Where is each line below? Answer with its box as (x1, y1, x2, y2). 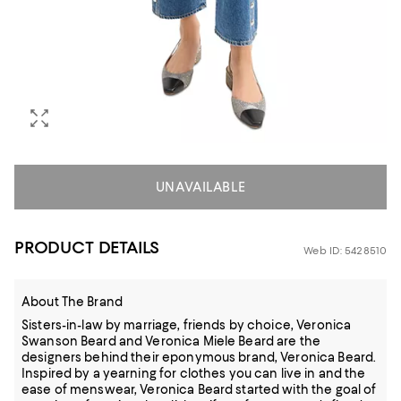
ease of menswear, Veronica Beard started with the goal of (21, 381, 377, 397)
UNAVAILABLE (155, 178, 246, 195)
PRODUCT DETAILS (14, 236, 160, 258)
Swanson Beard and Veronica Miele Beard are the (21, 333, 320, 348)
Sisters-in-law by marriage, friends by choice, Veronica (21, 317, 352, 332)
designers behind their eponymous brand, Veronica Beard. (21, 349, 377, 364)
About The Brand (21, 294, 123, 309)
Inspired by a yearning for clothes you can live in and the (21, 365, 366, 380)
